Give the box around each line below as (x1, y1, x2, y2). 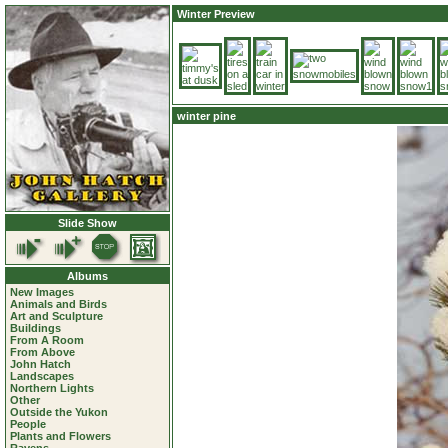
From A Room (10, 334, 84, 346)
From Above (10, 346, 75, 358)
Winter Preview (177, 8, 255, 20)
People (10, 418, 46, 430)
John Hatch (10, 358, 71, 370)
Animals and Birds (10, 298, 107, 310)
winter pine (177, 110, 236, 122)
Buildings (10, 322, 61, 334)
